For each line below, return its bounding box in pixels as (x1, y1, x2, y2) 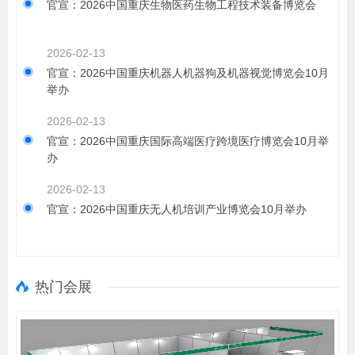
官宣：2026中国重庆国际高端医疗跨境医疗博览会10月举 (47, 135, 329, 147)
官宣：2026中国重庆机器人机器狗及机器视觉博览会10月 (47, 67, 329, 79)
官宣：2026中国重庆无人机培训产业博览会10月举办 (47, 203, 307, 216)
